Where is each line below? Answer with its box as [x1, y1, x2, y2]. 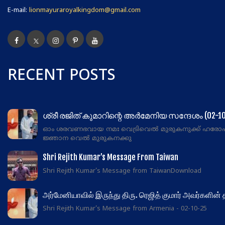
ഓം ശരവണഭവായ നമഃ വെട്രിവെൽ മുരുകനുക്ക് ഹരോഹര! [43, 126, 121, 134]
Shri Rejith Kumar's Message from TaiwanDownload [43, 167, 201, 176]
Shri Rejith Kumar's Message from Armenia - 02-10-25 [43, 205, 207, 213]
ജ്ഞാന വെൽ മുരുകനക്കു [43, 135, 132, 143]
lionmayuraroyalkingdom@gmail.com [29, 7, 141, 15]
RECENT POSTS [8, 67, 116, 86]
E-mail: [8, 7, 27, 15]
